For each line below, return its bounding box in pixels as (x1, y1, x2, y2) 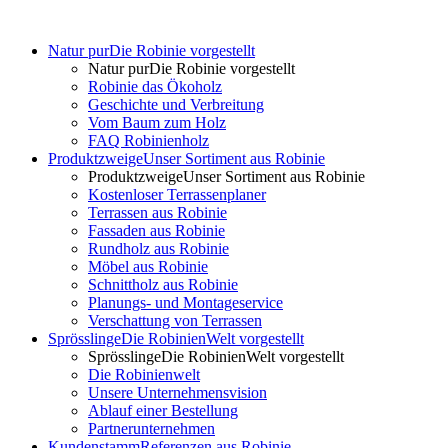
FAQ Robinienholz (88, 134, 209, 151)
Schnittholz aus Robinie (88, 278, 238, 295)
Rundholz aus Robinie (88, 242, 229, 259)
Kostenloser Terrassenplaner (88, 188, 266, 205)
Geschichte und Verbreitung (88, 98, 264, 115)
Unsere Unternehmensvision (88, 386, 267, 403)
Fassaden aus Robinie (88, 224, 225, 241)
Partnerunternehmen (88, 422, 215, 439)
